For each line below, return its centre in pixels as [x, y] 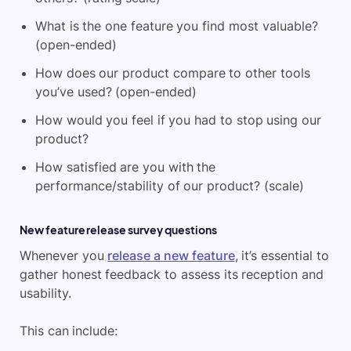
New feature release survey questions [118, 230]
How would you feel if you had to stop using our [178, 120]
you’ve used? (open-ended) [116, 92]
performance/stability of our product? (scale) [170, 186]
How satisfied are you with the [126, 167]
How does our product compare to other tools [173, 73]
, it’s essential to [282, 256]
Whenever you [64, 256]
